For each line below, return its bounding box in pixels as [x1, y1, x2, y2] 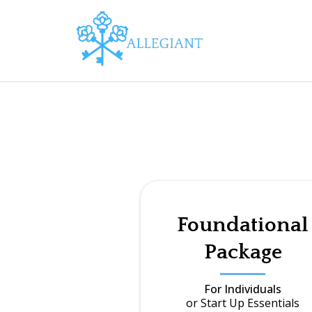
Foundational [177, 214, 309, 237]
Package [203, 241, 282, 264]
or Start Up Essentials [186, 295, 300, 311]
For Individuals [204, 281, 282, 297]
